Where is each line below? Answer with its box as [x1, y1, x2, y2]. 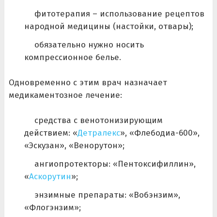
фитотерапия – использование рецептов [34, 8, 204, 19]
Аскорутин [29, 171, 71, 182]
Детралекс [77, 127, 120, 138]
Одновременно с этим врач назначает [8, 77, 167, 88]
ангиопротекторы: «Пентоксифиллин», [34, 158, 196, 169]
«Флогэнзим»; [24, 202, 81, 213]
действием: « [24, 127, 77, 138]
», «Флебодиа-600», [120, 127, 200, 138]
